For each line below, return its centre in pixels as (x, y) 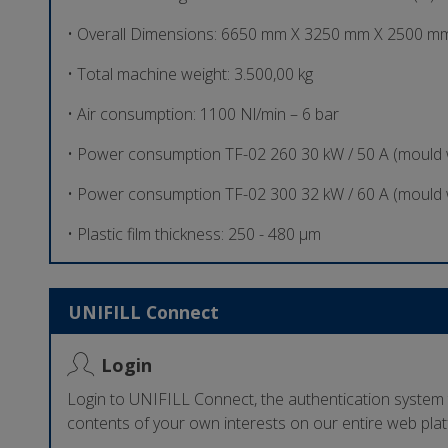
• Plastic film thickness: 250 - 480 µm (194, 234)
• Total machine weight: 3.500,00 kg (190, 74)
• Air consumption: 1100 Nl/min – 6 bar (203, 114)
